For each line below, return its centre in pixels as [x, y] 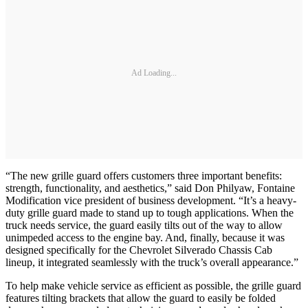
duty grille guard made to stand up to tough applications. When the [150, 213]
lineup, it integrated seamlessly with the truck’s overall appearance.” [153, 263]
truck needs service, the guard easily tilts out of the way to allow [144, 225]
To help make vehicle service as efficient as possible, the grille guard [153, 286]
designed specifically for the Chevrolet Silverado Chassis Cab [139, 250]
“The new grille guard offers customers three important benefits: [144, 176]
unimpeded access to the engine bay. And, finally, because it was [145, 238]
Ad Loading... [154, 73]
